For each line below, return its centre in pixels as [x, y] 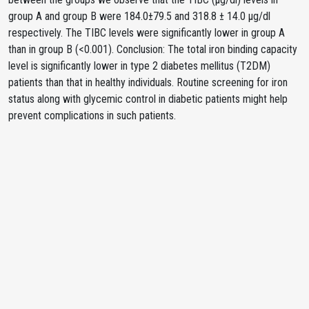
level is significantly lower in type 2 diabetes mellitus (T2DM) [139, 66]
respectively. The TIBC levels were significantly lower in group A [147, 33]
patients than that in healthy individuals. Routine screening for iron [148, 82]
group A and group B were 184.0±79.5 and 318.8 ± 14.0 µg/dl [139, 16]
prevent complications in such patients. [92, 116]
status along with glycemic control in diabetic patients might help [148, 99]
